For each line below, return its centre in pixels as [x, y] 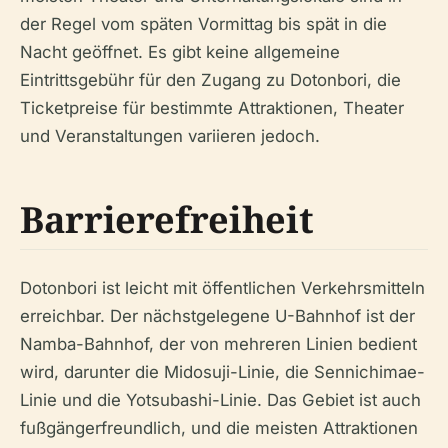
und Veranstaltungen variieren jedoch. [170, 136]
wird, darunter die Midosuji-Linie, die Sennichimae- [222, 372]
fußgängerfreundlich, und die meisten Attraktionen [219, 428]
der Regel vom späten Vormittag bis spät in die [203, 24]
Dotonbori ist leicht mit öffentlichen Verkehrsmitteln [222, 288]
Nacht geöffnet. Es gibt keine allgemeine [180, 52]
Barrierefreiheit [167, 220]
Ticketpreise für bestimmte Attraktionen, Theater [212, 108]
